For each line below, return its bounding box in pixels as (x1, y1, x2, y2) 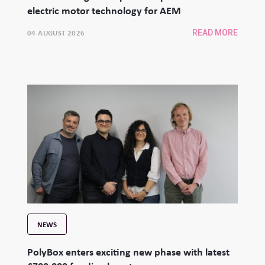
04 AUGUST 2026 (27, 27, 85, 38)
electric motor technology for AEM (27, 3, 181, 18)
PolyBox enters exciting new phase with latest (27, 244, 230, 259)
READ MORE (192, 28, 238, 38)
